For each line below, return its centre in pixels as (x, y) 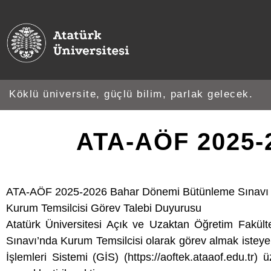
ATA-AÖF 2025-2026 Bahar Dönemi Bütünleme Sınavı (137, 192)
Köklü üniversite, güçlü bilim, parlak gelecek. (131, 94)
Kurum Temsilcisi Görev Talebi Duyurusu (104, 208)
